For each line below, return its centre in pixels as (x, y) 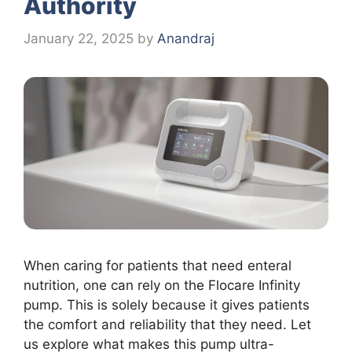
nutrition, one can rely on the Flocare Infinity (162, 285)
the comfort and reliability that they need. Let (167, 324)
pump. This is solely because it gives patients (167, 304)
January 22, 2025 (79, 38)
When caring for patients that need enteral (158, 265)
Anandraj (186, 38)
